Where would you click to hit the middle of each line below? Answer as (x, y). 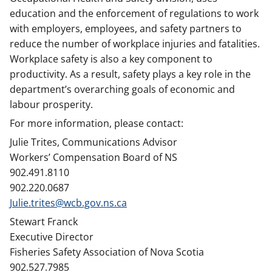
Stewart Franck (44, 222)
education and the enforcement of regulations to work (134, 13)
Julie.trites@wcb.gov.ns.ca (68, 203)
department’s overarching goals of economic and (122, 89)
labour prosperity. (51, 104)
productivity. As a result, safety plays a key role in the (130, 74)
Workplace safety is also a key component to (111, 59)
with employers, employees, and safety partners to (126, 29)
